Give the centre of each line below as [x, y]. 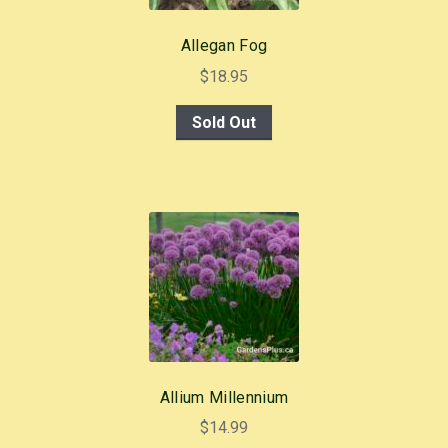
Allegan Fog [224, 46]
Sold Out [224, 122]
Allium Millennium [224, 397]
